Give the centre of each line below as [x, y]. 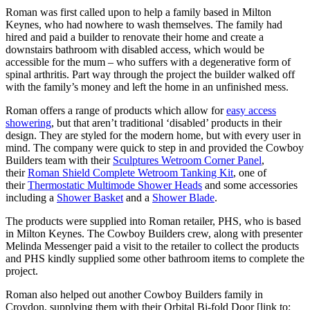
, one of [250, 172]
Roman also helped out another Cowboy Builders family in [134, 294]
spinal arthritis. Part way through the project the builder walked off [150, 74]
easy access [251, 110]
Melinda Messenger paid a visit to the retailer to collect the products [152, 246]
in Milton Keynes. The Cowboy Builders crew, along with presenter [154, 233]
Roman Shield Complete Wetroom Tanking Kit [130, 172]
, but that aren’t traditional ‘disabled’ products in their [166, 122]
